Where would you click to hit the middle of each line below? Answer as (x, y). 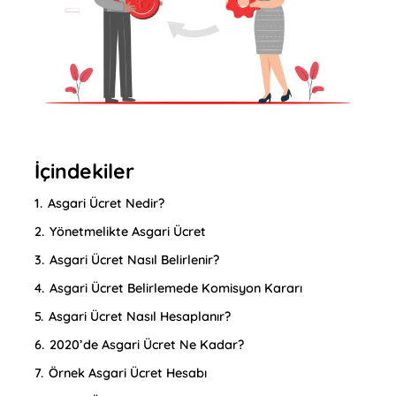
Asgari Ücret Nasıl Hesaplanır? (140, 316)
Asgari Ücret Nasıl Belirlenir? (135, 259)
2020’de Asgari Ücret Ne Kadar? (147, 344)
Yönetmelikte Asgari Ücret (128, 231)
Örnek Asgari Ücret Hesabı (128, 373)
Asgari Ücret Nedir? (107, 203)
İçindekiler (85, 171)
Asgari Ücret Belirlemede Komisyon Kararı (176, 288)
